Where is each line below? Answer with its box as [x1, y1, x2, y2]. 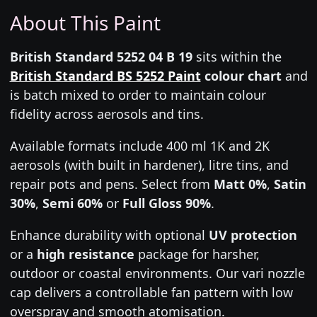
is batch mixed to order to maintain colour [9, 86, 266, 103]
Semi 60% [42, 194, 103, 212]
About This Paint [9, 8, 161, 36]
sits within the [192, 47, 282, 65]
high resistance [36, 245, 134, 263]
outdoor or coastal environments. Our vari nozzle [9, 264, 305, 282]
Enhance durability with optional [9, 226, 209, 243]
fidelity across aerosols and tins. [9, 105, 204, 122]
